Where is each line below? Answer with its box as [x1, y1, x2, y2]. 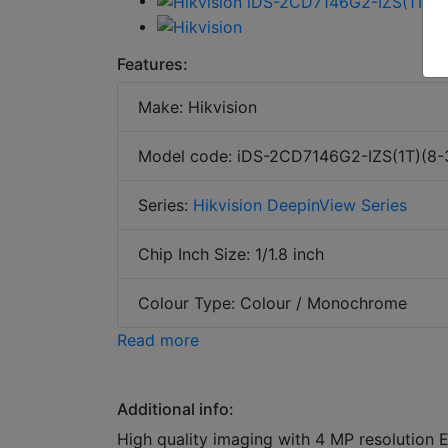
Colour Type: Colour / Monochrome [138, 293, 407, 314]
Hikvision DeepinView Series [193, 195, 407, 216]
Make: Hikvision [138, 97, 257, 118]
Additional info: [117, 399, 234, 420]
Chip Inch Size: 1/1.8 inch [138, 244, 324, 265]
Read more [117, 330, 199, 351]
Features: [117, 54, 188, 75]
